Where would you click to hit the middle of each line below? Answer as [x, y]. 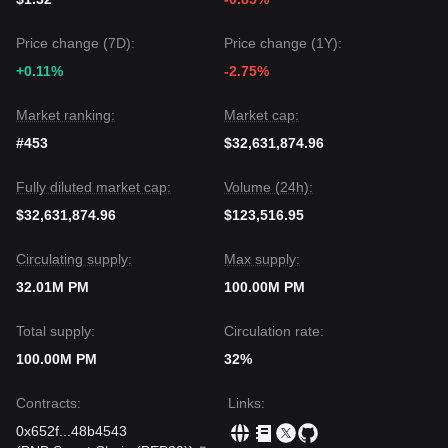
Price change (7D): [75, 43]
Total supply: [55, 331]
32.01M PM [52, 287]
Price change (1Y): [283, 43]
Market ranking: [65, 115]
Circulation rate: [274, 331]
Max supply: [262, 259]
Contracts [46, 403]
